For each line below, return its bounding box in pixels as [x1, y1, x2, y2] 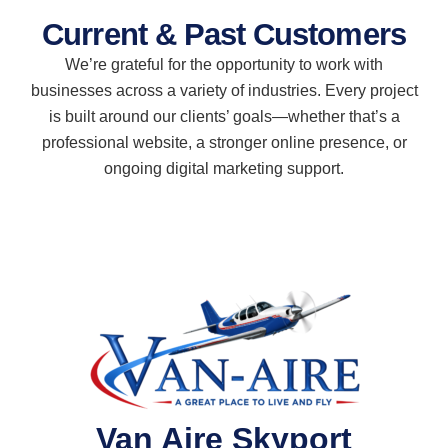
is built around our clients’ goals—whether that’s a [48, 108, 400, 126]
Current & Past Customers [42, 17, 406, 53]
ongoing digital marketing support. [104, 160, 344, 178]
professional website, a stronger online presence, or [41, 134, 407, 152]
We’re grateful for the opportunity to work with [65, 56, 383, 74]
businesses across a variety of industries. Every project [30, 82, 418, 100]
